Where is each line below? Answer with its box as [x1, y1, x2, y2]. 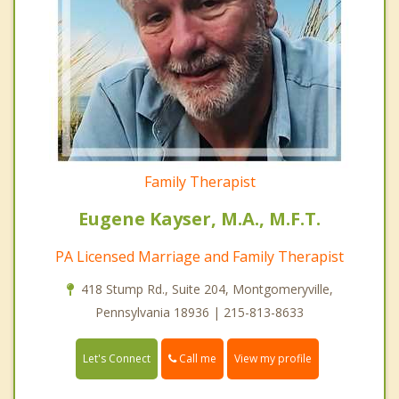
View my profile [234, 351, 312, 367]
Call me [176, 350, 216, 366]
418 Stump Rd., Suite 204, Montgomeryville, [80, 280, 333, 297]
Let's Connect [83, 351, 151, 367]
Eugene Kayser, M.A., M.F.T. [78, 206, 321, 231]
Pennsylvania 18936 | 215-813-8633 [95, 303, 304, 321]
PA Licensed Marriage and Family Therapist [55, 246, 344, 266]
